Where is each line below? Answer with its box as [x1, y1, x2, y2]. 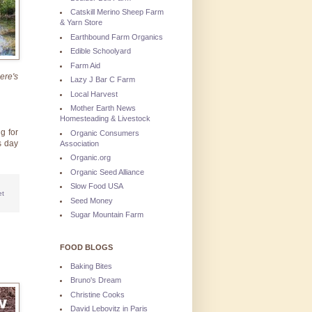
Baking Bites [70, 261, 112, 270]
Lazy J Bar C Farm [70, 75, 135, 84]
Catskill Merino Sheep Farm [70, 8, 164, 17]
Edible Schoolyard [70, 47, 131, 56]
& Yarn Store [60, 18, 102, 27]
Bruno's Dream [70, 276, 121, 285]
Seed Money [70, 196, 113, 205]
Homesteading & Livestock [60, 114, 150, 123]
